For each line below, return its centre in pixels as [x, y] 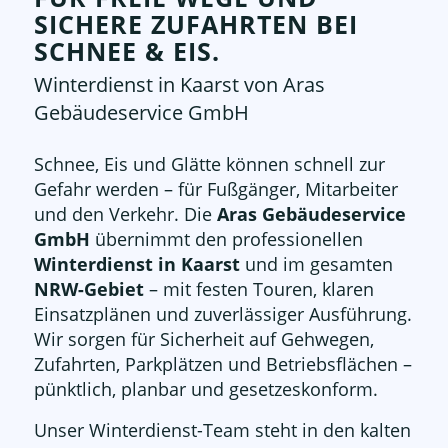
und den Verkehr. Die [125, 214]
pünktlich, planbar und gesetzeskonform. [205, 389]
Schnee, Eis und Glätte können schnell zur [209, 164]
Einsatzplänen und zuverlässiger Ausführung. [222, 314]
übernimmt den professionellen [226, 239]
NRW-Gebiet [88, 289]
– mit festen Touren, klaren [258, 289]
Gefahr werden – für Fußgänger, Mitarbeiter [215, 189]
